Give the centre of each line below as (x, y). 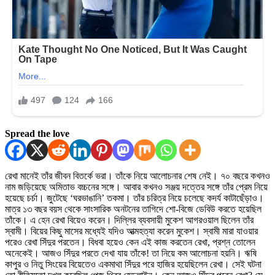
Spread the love (37, 133)
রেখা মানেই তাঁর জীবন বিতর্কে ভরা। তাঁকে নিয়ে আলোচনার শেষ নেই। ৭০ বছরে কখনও (137, 176)
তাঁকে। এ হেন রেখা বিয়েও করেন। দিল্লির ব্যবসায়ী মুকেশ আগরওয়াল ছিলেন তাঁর (129, 220)
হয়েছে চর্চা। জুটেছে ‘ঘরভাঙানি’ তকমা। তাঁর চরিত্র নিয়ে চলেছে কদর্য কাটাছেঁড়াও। (134, 198)
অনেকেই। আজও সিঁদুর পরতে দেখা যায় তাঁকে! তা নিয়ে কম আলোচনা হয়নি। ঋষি (131, 253)
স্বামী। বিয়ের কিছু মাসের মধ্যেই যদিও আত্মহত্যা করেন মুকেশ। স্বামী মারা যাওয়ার (131, 231)
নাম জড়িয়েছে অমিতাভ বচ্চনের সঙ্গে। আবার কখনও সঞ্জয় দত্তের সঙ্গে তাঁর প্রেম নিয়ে (136, 187)
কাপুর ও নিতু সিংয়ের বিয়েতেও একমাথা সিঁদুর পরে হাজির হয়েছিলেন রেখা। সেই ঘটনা (133, 264)
